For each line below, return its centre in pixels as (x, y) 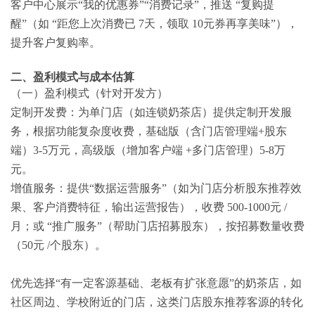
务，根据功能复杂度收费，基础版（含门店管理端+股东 (149, 131)
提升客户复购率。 (56, 42)
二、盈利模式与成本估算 (72, 77)
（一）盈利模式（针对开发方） (89, 93)
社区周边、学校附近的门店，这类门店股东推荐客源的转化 (157, 302)
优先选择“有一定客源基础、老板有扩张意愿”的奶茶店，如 (156, 283)
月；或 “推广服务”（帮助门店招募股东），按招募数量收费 (157, 226)
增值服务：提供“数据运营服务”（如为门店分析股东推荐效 (156, 188)
